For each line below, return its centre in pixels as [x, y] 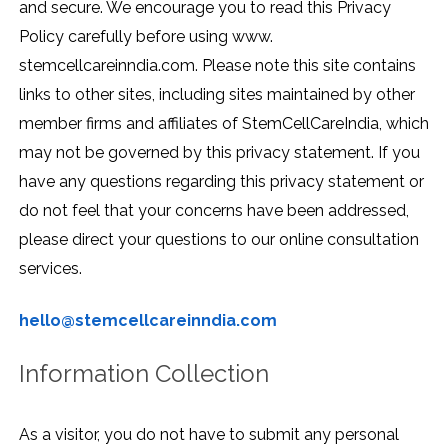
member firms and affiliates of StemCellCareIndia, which [224, 123]
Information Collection [144, 373]
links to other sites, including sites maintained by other [217, 94]
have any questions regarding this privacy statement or [221, 181]
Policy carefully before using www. [146, 36]
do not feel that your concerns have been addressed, [214, 210]
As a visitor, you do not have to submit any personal [209, 434]
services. [50, 268]
